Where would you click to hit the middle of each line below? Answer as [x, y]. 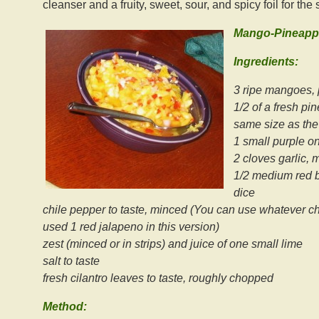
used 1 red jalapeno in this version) [131, 227]
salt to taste [71, 261]
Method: [65, 307]
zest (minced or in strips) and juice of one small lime [173, 244]
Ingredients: [266, 62]
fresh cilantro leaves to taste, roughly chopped [158, 278]
